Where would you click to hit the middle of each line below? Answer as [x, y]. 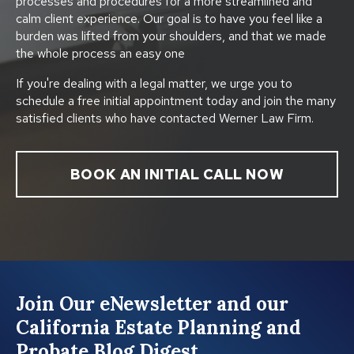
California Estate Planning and [158, 327]
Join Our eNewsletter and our [152, 303]
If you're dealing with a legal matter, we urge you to [154, 83]
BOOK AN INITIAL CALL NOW [177, 174]
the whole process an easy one [100, 53]
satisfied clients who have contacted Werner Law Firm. [165, 118]
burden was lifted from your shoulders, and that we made [171, 36]
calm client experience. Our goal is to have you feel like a [169, 18]
